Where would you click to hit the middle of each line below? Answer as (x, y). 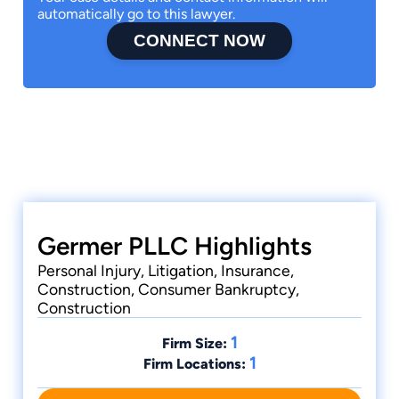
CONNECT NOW (199, 41)
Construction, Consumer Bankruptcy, (168, 289)
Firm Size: (194, 344)
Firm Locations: (194, 364)
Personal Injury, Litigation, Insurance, (166, 271)
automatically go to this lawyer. (136, 14)
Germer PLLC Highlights (175, 246)
